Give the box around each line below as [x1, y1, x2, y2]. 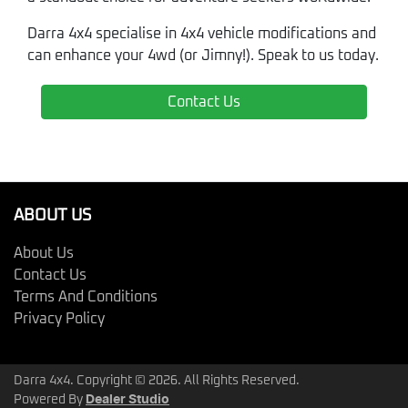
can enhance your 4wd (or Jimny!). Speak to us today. [27, 48, 379, 64]
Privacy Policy [14, 311, 105, 327]
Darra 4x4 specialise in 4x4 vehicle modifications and [27, 26, 376, 42]
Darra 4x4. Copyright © [14, 374, 148, 388]
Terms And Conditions [14, 290, 158, 305]
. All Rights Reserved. [178, 374, 300, 388]
